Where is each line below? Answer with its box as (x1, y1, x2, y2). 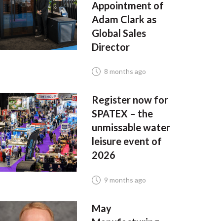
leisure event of (91, 135, 162, 147)
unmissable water (91, 121, 170, 134)
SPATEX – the (91, 108, 153, 120)
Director (91, 41, 130, 53)
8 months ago (104, 67, 146, 76)
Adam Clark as (91, 13, 156, 25)
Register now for (91, 94, 168, 106)
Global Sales (91, 27, 146, 39)
